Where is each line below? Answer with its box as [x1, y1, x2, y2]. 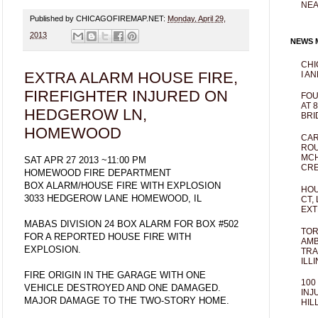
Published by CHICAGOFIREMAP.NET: [30, 14, 168, 23]
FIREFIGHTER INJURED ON [24, 87, 228, 105]
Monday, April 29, [168, 14, 226, 23]
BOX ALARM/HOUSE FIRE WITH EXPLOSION [24, 180, 221, 191]
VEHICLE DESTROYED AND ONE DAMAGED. [24, 282, 221, 293]
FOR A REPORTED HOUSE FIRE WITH [24, 231, 191, 242]
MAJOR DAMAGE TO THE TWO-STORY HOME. [24, 295, 229, 306]
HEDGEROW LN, [24, 105, 147, 124]
